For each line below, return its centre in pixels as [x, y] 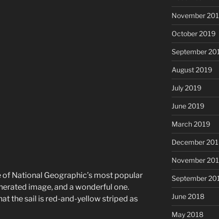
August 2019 [192, 69]
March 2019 [191, 124]
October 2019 [193, 33]
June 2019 [188, 106]
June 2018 [188, 196]
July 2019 [186, 88]
